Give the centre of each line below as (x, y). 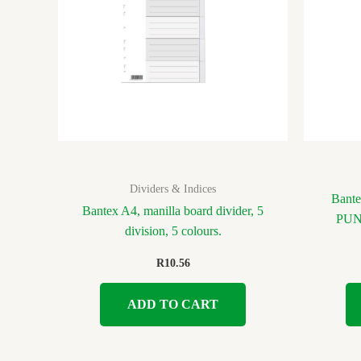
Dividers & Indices (173, 189)
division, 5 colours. (173, 231)
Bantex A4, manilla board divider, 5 (173, 211)
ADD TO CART (173, 304)
